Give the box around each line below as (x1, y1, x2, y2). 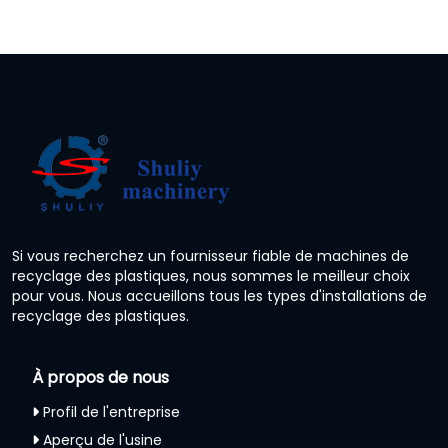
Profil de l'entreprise (43, 401, 180, 422)
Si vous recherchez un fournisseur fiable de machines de (12, 245, 409, 266)
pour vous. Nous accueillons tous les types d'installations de (12, 285, 427, 306)
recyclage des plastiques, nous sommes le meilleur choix (12, 265, 410, 286)
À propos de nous (32, 365, 169, 389)
